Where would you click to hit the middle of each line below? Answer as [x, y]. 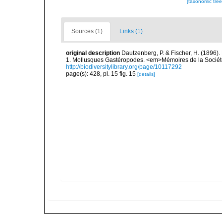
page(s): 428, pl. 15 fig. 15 [102, 74]
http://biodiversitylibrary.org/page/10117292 [124, 67]
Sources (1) [87, 31]
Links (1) [131, 31]
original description [93, 53]
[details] [146, 74]
